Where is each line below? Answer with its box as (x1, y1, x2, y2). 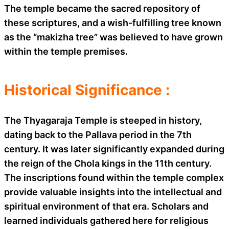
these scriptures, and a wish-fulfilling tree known (4, 17, 221, 28)
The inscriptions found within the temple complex (4, 172, 224, 183)
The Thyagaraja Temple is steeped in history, (4, 114, 202, 126)
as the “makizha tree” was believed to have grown (4, 31, 223, 42)
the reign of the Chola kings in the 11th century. (4, 157, 212, 169)
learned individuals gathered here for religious (4, 215, 209, 226)
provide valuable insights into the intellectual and (4, 186, 222, 197)
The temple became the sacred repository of (4, 3, 200, 14)
